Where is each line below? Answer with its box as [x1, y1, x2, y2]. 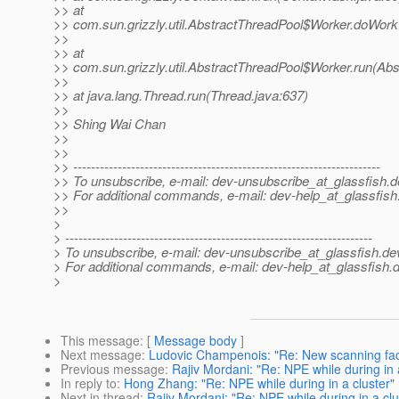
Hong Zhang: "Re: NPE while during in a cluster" [124, 374, 395, 393]
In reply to [61, 374, 117, 393]
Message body [154, 331, 237, 350]
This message [61, 331, 140, 350]
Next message [61, 346, 142, 364]
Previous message [61, 360, 165, 379]
